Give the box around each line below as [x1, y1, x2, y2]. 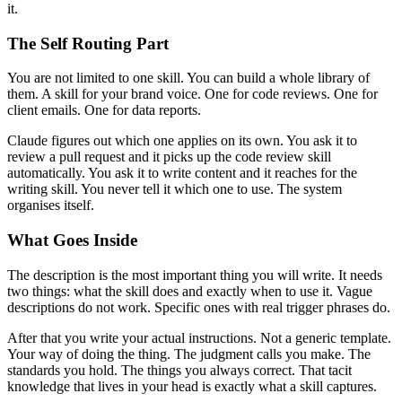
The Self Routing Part [7, 33, 169, 53]
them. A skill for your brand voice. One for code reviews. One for [7, 86, 378, 102]
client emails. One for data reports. [7, 102, 201, 118]
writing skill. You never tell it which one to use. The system [7, 181, 342, 197]
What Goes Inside [7, 230, 137, 249]
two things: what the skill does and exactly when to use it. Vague [7, 283, 372, 299]
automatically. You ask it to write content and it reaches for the [7, 165, 357, 181]
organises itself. [7, 197, 94, 214]
